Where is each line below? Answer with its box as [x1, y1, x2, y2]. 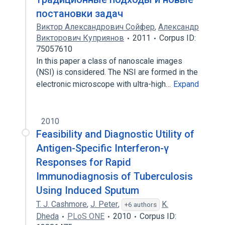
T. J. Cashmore [36, 199, 87, 209]
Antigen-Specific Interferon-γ [36, 142, 169, 154]
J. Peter [90, 199, 118, 209]
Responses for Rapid [36, 156, 131, 168]
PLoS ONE [67, 211, 104, 221]
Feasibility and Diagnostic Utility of [36, 128, 194, 140]
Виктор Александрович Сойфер [36, 22, 155, 32]
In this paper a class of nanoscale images [36, 56, 182, 66]
